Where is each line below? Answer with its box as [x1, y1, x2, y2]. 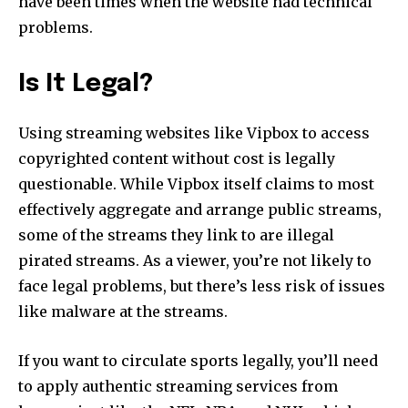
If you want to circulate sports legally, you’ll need [18, 351, 378, 370]
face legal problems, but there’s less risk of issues [18, 276, 385, 295]
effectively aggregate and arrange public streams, [18, 199, 382, 219]
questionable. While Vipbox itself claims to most [18, 174, 374, 193]
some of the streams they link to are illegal [18, 225, 334, 244]
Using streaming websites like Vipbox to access [18, 123, 370, 142]
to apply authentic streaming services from [18, 376, 338, 395]
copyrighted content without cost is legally [18, 148, 335, 168]
